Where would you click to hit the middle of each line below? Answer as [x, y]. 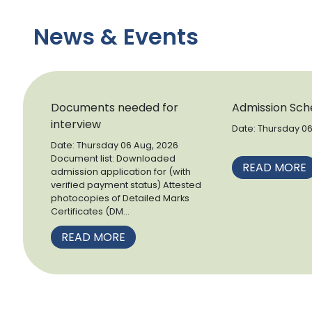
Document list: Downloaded [113, 159]
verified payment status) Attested [126, 185]
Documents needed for [115, 108]
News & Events [116, 37]
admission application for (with [121, 172]
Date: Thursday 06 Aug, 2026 [115, 146]
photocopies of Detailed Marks [120, 198]
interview [76, 125]
